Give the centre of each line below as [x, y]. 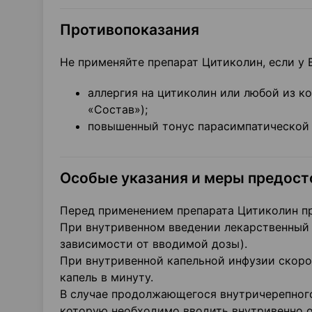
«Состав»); [118, 109]
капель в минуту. [107, 277]
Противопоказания [130, 30]
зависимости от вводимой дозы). [154, 244]
